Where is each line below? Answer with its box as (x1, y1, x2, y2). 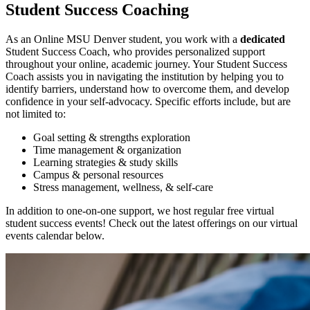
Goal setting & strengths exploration (33, 131, 190, 143)
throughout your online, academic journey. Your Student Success (6, 57, 287, 70)
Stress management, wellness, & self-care (33, 181, 213, 193)
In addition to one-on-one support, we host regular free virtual (6, 204, 274, 217)
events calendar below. (6, 229, 104, 241)
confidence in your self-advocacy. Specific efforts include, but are (6, 95, 291, 107)
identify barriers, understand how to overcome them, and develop (6, 82, 289, 95)
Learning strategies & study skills (33, 156, 178, 168)
